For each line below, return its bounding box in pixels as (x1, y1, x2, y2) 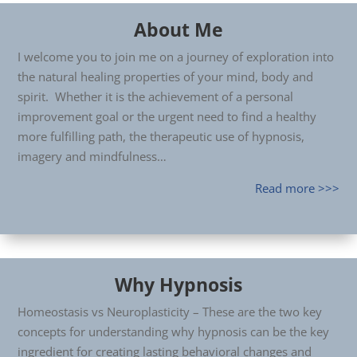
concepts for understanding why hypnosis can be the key (18, 324, 329, 339)
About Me (134, 17, 223, 42)
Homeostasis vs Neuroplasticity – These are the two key (18, 304, 322, 320)
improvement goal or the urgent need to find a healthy (18, 108, 316, 124)
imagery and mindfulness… (18, 148, 167, 164)
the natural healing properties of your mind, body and (18, 69, 313, 84)
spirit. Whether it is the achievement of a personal (18, 88, 293, 104)
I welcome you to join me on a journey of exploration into (18, 49, 334, 65)
